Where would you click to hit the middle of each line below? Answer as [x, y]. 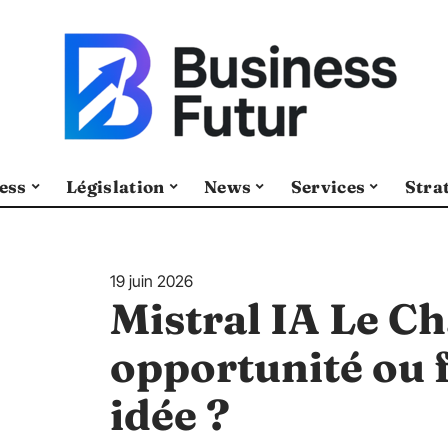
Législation [115, 186]
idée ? [170, 415]
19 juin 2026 [151, 281]
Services [328, 186]
